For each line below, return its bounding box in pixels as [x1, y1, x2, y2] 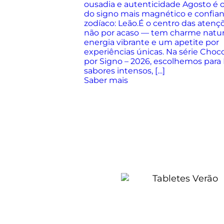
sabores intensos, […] [84, 66, 165, 75]
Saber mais [84, 75, 128, 85]
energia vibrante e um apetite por [84, 37, 219, 47]
